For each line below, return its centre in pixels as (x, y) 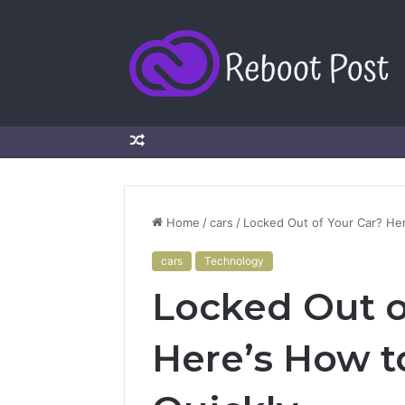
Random (172, 140)
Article (166, 172)
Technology (234, 261)
